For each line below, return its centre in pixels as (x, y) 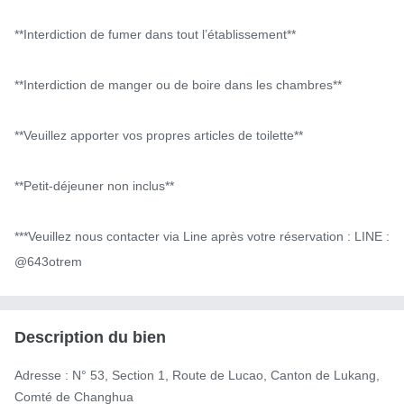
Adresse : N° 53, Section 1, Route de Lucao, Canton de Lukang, (197, 375)
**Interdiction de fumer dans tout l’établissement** (155, 34)
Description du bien (90, 337)
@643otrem (48, 261)
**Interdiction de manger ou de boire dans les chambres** (178, 84)
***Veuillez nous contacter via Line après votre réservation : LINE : (202, 236)
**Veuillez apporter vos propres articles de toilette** (159, 135)
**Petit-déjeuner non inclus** (94, 185)
